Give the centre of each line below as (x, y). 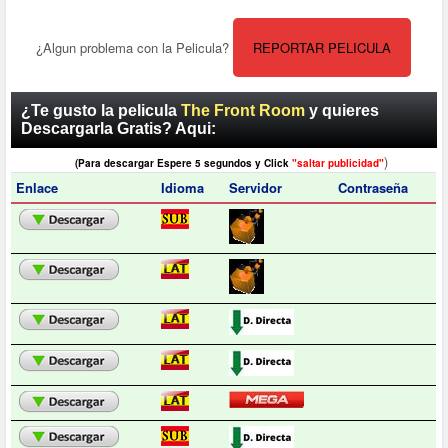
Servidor (256, 188)
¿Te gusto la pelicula (101, 111)
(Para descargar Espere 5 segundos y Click (183, 163)
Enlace (37, 188)
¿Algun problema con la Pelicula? (135, 48)
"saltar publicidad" (337, 163)
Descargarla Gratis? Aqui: (119, 129)
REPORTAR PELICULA (322, 48)
